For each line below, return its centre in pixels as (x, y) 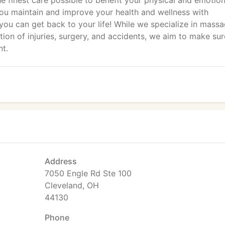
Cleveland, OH (72, 185)
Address (61, 161)
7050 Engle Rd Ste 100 (88, 173)
